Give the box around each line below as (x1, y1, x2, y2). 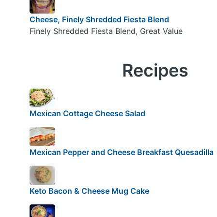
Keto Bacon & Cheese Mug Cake (29, 186, 149, 196)
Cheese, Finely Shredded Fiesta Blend (29, 14, 169, 24)
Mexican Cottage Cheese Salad (29, 108, 145, 119)
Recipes (122, 59, 188, 81)
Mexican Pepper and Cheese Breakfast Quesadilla (29, 147, 214, 157)
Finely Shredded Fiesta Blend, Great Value (29, 26, 183, 36)
